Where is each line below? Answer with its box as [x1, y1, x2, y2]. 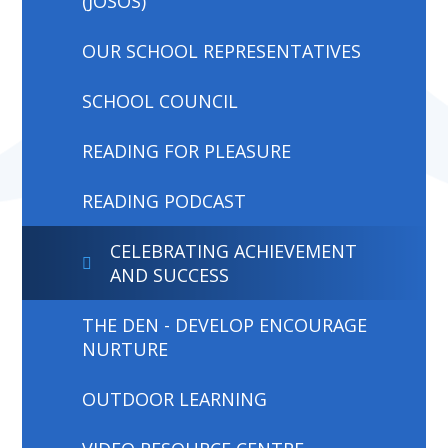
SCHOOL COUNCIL [82, 88, 239, 113]
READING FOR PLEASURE [82, 138, 292, 163]
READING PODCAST [82, 188, 247, 213]
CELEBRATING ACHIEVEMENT [110, 238, 358, 263]
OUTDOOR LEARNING [82, 386, 268, 411]
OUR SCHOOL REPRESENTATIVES [82, 38, 362, 63]
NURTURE [82, 336, 169, 361]
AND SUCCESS [110, 262, 230, 287]
